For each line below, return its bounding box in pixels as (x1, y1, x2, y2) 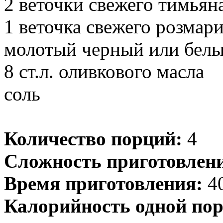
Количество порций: (4, 127, 182, 149)
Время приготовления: (4, 172, 203, 194)
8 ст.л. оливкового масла (4, 60, 204, 82)
